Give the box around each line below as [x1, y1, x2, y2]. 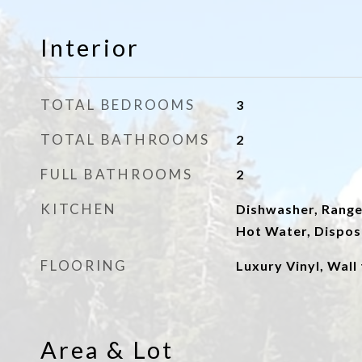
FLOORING [40, 257, 128, 274]
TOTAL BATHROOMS [40, 131, 210, 148]
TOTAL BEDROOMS [40, 96, 196, 113]
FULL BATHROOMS [40, 166, 193, 183]
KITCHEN [40, 200, 117, 217]
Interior [40, 33, 140, 61]
